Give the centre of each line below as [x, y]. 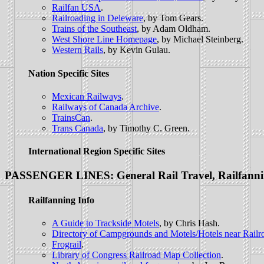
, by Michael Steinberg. [200, 39]
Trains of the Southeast [94, 29]
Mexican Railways [87, 96]
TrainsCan [71, 117]
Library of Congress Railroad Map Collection [136, 255]
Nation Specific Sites [69, 73]
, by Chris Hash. [189, 223]
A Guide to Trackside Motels [105, 223]
